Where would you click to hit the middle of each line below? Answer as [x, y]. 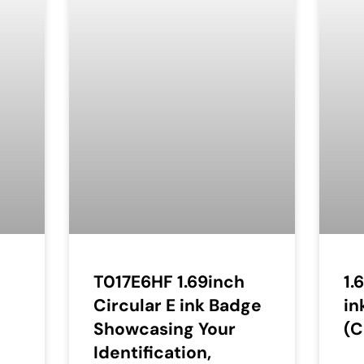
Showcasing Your [164, 329]
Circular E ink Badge [177, 305]
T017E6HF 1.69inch [169, 282]
